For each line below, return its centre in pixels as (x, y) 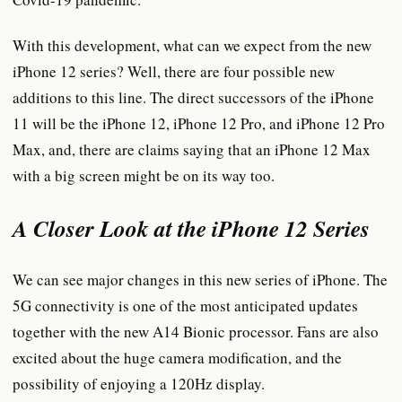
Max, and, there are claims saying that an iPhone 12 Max (192, 149)
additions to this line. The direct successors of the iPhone (193, 97)
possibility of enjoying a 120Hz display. (141, 384)
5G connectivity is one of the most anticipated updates (185, 306)
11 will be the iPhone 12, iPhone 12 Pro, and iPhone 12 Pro (199, 123)
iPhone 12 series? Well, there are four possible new (174, 71)
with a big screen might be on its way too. (146, 175)
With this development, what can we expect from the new (192, 45)
